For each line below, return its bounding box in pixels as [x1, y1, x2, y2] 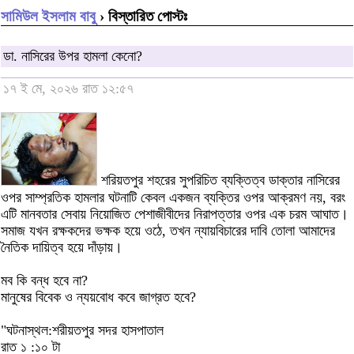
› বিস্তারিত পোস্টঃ [96, 7, 187, 24]
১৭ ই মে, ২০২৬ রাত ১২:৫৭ [3, 81, 134, 97]
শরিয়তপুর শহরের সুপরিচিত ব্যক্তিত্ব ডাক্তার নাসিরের [97, 172, 340, 189]
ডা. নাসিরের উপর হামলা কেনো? [3, 48, 142, 65]
